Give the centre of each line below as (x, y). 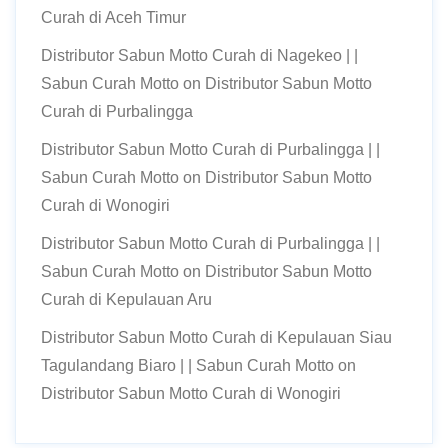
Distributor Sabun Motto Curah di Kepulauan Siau (216, 337)
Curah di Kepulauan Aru (126, 299)
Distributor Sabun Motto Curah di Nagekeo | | (199, 55)
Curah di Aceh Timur (113, 17)
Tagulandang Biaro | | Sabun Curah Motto (187, 365)
